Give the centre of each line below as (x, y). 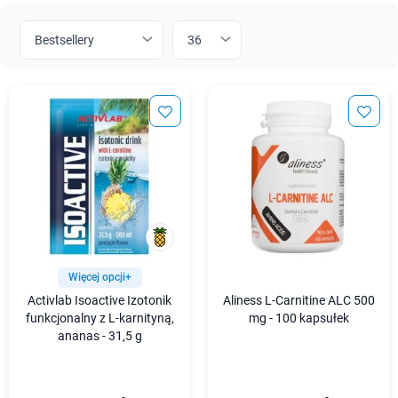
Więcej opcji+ (99, 277)
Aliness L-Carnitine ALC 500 (298, 301)
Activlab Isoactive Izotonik (99, 301)
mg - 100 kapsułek (298, 318)
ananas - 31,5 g (99, 336)
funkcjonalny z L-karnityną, (99, 318)
